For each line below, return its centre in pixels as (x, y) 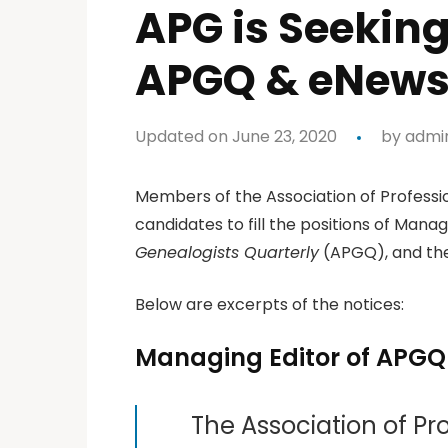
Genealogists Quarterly (227, 252)
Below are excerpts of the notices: (269, 304)
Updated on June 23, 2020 (236, 136)
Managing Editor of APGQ (290, 357)
